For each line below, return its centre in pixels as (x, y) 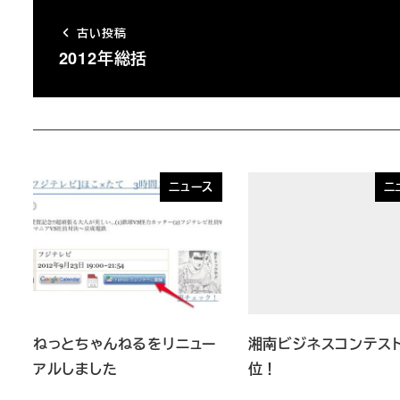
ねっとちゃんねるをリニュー (125, 344)
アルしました (75, 369)
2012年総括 (103, 57)
